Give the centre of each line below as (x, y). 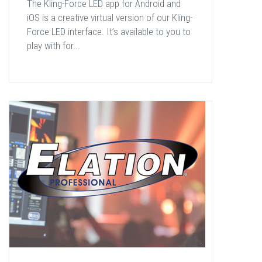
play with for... (54, 46)
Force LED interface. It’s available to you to (109, 32)
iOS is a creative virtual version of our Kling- (110, 18)
